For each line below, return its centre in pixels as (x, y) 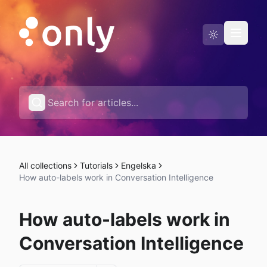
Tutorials (96, 166)
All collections (45, 166)
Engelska (139, 166)
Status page (46, 69)
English (55, 98)
